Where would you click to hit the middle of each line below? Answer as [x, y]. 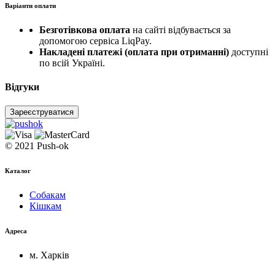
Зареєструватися [42, 112]
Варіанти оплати [30, 5]
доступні [249, 52]
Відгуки [22, 87]
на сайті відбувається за [180, 29]
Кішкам [45, 206]
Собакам [48, 195]
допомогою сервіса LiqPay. [95, 41]
